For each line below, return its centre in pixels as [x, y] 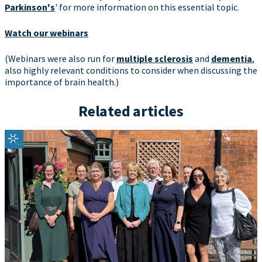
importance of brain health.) [62, 82]
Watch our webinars [46, 33]
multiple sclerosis [155, 58]
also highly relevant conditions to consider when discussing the [131, 70]
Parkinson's [30, 7]
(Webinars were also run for [61, 58]
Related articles [131, 111]
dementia [232, 58]
